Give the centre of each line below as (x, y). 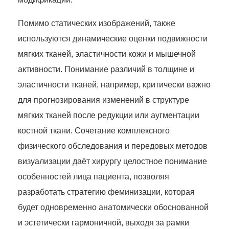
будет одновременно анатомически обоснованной (113, 208)
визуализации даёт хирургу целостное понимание (112, 162)
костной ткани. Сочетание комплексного (94, 131)
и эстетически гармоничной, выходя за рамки (104, 223)
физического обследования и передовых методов (113, 146)
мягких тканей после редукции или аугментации (109, 116)
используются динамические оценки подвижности (113, 39)
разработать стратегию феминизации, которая (106, 192)
